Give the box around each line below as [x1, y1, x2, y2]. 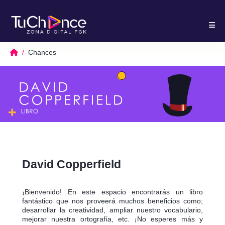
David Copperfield [22, 158, 121, 171]
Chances [28, 48, 56, 57]
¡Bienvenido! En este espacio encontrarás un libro [22, 188, 203, 196]
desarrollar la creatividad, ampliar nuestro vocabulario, [22, 206, 203, 214]
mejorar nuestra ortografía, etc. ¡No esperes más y [22, 215, 203, 223]
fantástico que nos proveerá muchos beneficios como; [22, 197, 203, 205]
